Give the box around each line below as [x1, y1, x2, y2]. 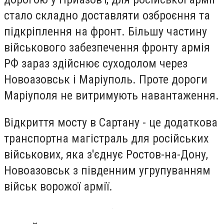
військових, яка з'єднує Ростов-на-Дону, [4, 147, 208, 161]
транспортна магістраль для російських [4, 131, 209, 145]
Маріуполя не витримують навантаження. [4, 88, 219, 103]
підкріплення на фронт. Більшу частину [4, 24, 207, 39]
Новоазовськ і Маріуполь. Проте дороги [4, 72, 207, 87]
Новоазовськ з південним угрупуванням [4, 163, 210, 177]
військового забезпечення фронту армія [4, 40, 210, 55]
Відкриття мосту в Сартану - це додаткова [4, 115, 217, 129]
